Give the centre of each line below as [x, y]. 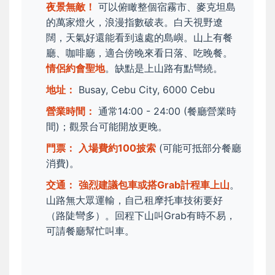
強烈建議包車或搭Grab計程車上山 [154, 185]
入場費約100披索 [117, 148]
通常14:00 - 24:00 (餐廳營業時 [166, 111]
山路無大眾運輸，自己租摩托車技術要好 [134, 200]
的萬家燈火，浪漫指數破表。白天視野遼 [134, 22]
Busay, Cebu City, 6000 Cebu [145, 90]
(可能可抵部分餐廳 [199, 148]
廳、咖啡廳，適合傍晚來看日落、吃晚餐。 [139, 53]
